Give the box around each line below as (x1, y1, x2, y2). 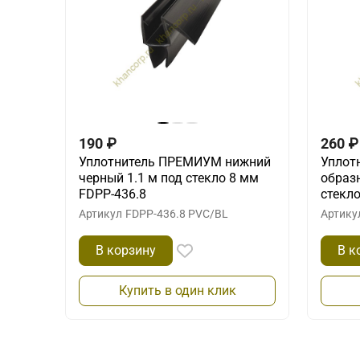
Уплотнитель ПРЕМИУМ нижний (79, 153, 271, 170)
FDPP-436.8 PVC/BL (125, 207, 228, 220)
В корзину (96, 242, 156, 258)
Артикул (79, 207, 122, 220)
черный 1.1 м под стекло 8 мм (79, 170, 259, 186)
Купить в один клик (118, 282, 236, 298)
